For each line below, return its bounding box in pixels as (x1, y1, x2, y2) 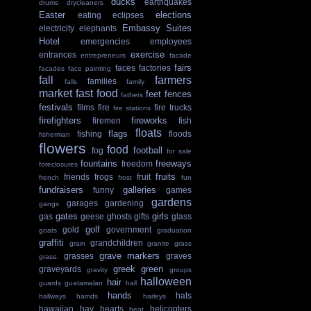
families (87, 76, 117, 85)
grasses (63, 251, 94, 260)
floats (135, 126, 162, 139)
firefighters (39, 115, 81, 126)
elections (155, 9, 192, 20)
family (126, 77, 145, 85)
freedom (121, 158, 153, 168)
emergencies (81, 36, 130, 46)
